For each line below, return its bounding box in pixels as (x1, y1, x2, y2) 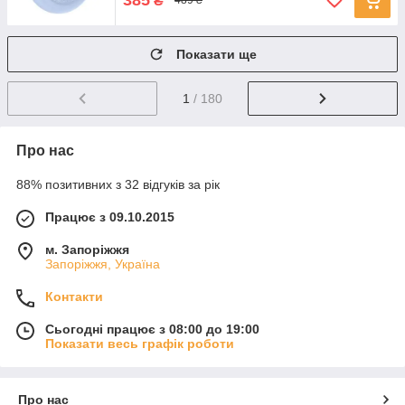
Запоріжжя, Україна (45, 257, 160, 272)
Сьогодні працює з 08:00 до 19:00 (45, 322, 259, 337)
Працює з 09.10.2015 (45, 210, 174, 225)
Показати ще (176, 47, 257, 62)
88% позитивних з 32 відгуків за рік (16, 177, 220, 193)
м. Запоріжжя (45, 242, 129, 258)
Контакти (45, 289, 103, 305)
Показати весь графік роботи (45, 336, 234, 352)
